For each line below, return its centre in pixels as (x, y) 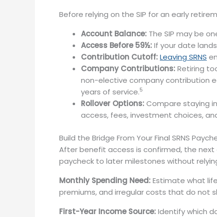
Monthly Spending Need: (105, 180)
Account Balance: (114, 34)
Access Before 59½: (116, 45)
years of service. (110, 92)
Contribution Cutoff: (119, 57)
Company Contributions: (128, 69)
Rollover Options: (113, 103)
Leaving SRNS (183, 57)
